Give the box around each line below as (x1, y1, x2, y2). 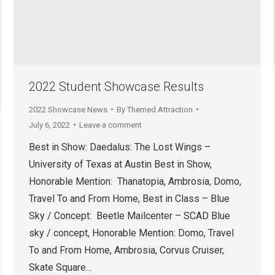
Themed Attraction (127, 104, 193, 114)
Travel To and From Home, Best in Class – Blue (29, 192, 230, 204)
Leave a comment (79, 120, 142, 130)
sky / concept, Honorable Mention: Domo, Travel (29, 227, 234, 239)
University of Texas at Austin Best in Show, (29, 158, 212, 170)
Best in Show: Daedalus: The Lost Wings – (29, 141, 211, 153)
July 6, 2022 (29, 120, 70, 130)
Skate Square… (29, 261, 92, 273)
